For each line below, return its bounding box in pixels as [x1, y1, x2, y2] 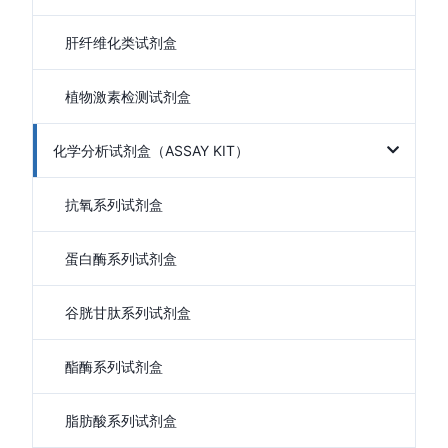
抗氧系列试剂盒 [65, 196, 163, 213]
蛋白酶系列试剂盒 [65, 250, 177, 267]
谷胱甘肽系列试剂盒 [65, 304, 191, 321]
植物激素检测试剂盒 [65, 88, 191, 105]
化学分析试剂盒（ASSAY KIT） [53, 142, 249, 159]
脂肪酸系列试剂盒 [65, 412, 177, 429]
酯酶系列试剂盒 [65, 358, 163, 375]
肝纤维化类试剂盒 [65, 34, 177, 51]
